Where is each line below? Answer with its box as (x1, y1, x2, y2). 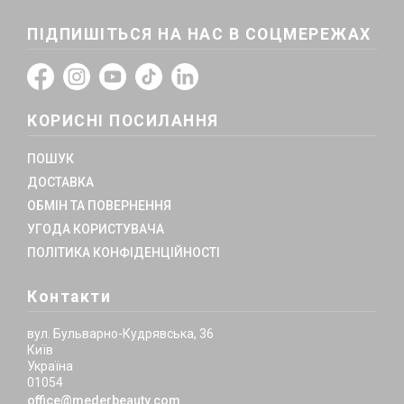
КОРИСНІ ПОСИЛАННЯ (27, 112, 219, 131)
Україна (27, 359, 73, 374)
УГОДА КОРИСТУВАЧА (27, 221, 164, 236)
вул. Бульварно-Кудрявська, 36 (27, 326, 214, 342)
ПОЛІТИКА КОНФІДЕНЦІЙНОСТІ (27, 244, 220, 260)
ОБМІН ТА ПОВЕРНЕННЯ (27, 197, 171, 213)
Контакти (27, 287, 112, 306)
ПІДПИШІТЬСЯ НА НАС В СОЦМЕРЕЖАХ (27, 25, 372, 43)
